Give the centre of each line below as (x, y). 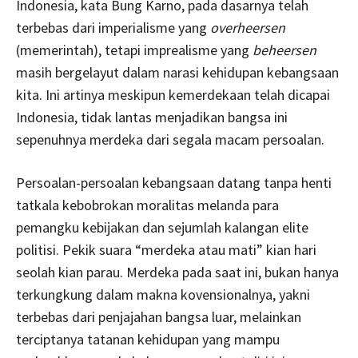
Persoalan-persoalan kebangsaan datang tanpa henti (174, 183)
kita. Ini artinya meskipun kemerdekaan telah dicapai (173, 95)
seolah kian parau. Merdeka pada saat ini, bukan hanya (177, 272)
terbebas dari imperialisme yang (113, 28)
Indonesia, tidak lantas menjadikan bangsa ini (152, 117)
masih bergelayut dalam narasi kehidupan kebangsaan (177, 72)
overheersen (248, 28)
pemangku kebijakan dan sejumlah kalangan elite (162, 227)
